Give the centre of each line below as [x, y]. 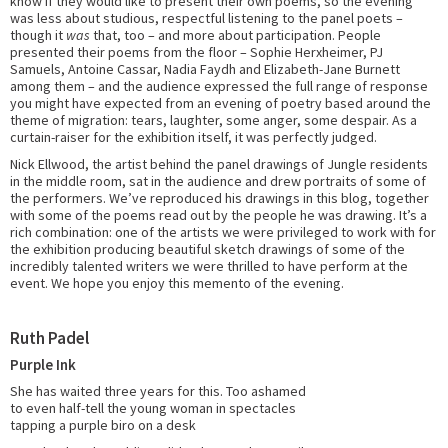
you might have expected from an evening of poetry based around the [220, 103]
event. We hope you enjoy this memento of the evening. [177, 283]
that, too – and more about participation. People [235, 35]
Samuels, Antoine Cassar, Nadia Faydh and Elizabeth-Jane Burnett [205, 69]
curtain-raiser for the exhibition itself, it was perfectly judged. [193, 137]
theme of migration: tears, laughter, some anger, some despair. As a [213, 120]
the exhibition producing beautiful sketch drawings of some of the [207, 249]
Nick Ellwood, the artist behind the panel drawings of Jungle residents [219, 164]
